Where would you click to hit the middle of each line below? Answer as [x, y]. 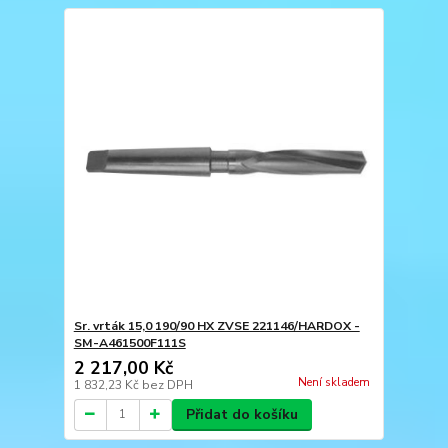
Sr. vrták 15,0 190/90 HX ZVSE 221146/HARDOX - [216, 325]
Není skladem [333, 382]
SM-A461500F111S [129, 342]
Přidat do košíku [241, 414]
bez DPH [167, 384]
